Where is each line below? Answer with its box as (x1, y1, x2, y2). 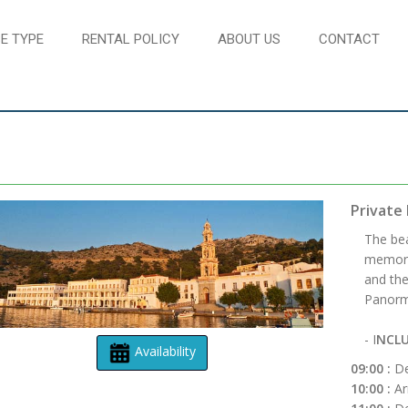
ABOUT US (218, 31, 280, 47)
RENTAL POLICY (82, 31, 179, 47)
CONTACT (319, 31, 380, 47)
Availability (131, 342, 197, 360)
